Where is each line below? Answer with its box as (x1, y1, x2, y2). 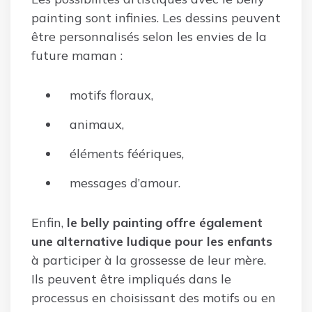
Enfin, (31, 214, 63, 231)
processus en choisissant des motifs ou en (31, 289, 276, 306)
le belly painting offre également (63, 214, 263, 231)
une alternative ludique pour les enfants (31, 233, 272, 249)
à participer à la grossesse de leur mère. (31, 251, 266, 268)
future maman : (31, 47, 123, 63)
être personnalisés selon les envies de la (31, 28, 267, 45)
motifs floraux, (70, 86, 153, 103)
